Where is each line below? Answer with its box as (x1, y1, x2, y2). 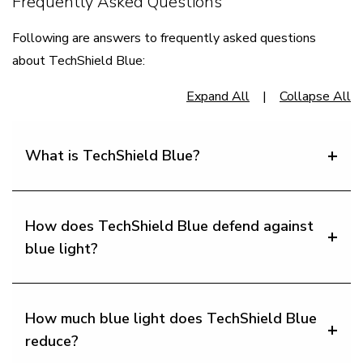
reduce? (25, 331, 79, 352)
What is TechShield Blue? (25, 145, 200, 165)
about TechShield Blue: (12, 52, 145, 70)
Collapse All (280, 88, 351, 106)
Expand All (186, 88, 250, 106)
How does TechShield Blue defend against (25, 216, 314, 236)
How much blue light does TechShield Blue (25, 309, 317, 329)
